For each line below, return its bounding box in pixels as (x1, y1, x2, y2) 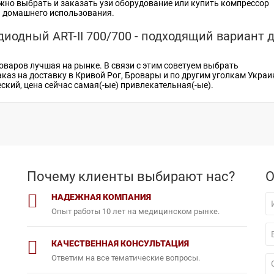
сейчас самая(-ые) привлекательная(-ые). (43, 80, 213, 90)
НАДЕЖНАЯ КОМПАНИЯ (51, 192, 151, 202)
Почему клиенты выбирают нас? (27, 169, 235, 184)
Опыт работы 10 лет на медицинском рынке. (51, 207, 220, 216)
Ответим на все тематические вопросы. (51, 253, 200, 262)
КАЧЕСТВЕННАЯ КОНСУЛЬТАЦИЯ (51, 239, 189, 248)
